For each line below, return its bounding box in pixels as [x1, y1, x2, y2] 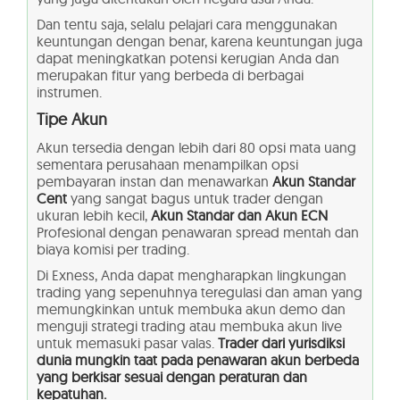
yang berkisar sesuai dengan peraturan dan [37, 367, 307, 386]
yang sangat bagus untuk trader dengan [67, 188, 323, 207]
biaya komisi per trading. [37, 239, 189, 258]
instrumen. [37, 82, 102, 101]
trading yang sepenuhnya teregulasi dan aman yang [37, 282, 362, 301]
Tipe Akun [37, 108, 107, 129]
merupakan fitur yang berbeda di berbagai [37, 65, 304, 84]
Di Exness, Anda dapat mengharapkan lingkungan [37, 265, 346, 284]
